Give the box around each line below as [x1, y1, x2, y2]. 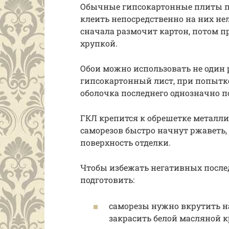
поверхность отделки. [80, 137, 171, 148]
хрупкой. [80, 38, 118, 49]
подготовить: [80, 174, 134, 186]
